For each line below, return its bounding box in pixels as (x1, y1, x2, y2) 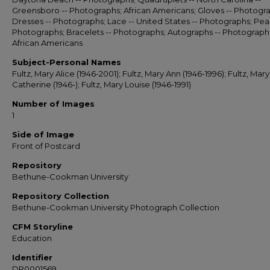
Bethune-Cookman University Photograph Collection (12, 202, 219, 212)
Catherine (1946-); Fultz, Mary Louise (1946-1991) (12, 80, 191, 89)
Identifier (12, 253, 52, 262)
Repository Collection (12, 191, 109, 201)
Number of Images (12, 99, 95, 108)
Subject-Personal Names (12, 57, 121, 67)
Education (12, 233, 52, 243)
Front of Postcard (12, 141, 80, 151)
